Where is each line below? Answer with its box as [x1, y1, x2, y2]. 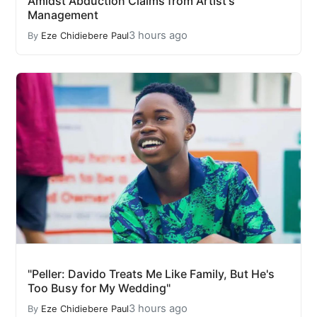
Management [28, 8, 98, 23]
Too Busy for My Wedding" [28, 281, 171, 296]
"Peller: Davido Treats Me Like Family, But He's [28, 267, 275, 282]
